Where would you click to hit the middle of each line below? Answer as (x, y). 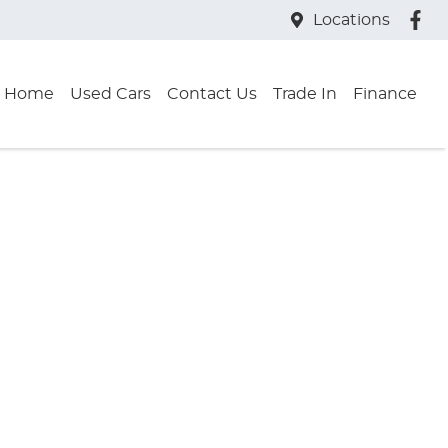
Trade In (305, 94)
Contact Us (212, 94)
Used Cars (110, 94)
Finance (385, 94)
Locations (351, 20)
